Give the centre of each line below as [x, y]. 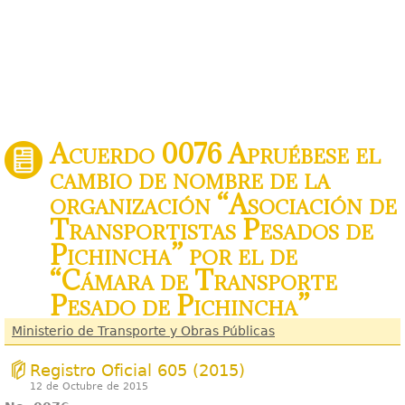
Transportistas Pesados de [212, 230]
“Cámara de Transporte [193, 280]
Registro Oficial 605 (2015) [137, 370]
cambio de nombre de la [190, 179]
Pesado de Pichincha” [179, 306]
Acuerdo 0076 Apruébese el [215, 154]
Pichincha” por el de [174, 255]
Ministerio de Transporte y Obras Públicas [143, 331]
